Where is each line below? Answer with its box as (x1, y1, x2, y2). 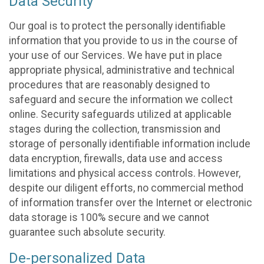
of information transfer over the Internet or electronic (9, 197, 252, 209)
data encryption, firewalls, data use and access (9, 153, 223, 165)
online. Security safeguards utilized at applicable (9, 108, 232, 121)
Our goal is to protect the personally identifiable (9, 20, 226, 32)
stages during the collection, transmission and (9, 123, 220, 136)
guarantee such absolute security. (9, 226, 166, 239)
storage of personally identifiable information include (9, 138, 250, 150)
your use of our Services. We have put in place (9, 49, 222, 62)
